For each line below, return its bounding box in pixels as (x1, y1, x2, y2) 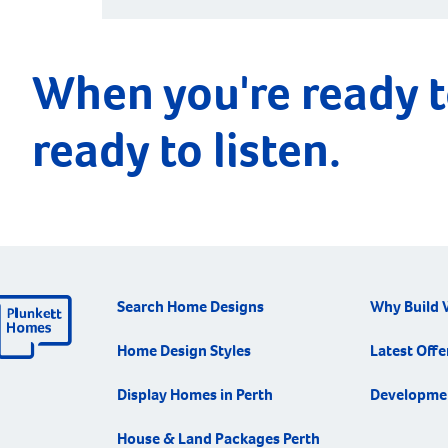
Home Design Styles (117, 339, 251, 361)
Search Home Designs (117, 295, 264, 317)
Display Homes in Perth (117, 383, 273, 405)
